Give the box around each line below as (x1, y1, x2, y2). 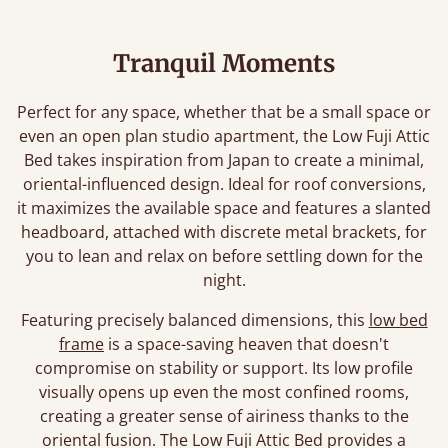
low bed (368, 309, 428, 331)
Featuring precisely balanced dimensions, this (20, 309, 369, 331)
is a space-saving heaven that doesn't (104, 333, 389, 355)
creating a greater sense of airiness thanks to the (39, 405, 409, 427)
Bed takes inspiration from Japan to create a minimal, (24, 149, 424, 171)
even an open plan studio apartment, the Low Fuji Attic (18, 125, 430, 147)
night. (202, 269, 246, 291)
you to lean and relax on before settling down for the (25, 245, 423, 267)
